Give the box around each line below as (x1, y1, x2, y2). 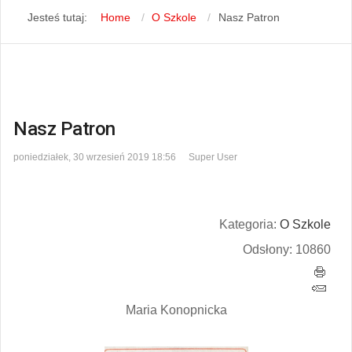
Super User (189, 151, 237, 163)
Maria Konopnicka (125, 302, 227, 317)
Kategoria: (219, 217, 280, 231)
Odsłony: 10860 (243, 242, 331, 256)
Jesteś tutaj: (27, 10, 93, 24)
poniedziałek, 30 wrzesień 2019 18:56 (13, 151, 176, 163)
